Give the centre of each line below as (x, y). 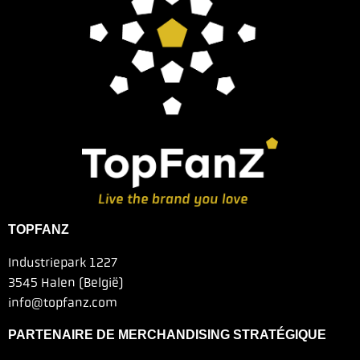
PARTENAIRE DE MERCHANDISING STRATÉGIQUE (167, 335)
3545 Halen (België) (66, 283)
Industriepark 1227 (63, 263)
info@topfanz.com (63, 303)
